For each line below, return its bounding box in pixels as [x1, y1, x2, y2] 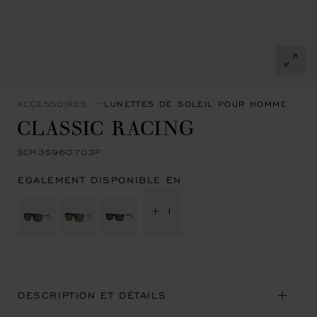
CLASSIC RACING [17, 112, 196, 141]
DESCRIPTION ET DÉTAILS [18, 289, 167, 301]
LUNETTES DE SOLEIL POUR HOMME [104, 98, 288, 109]
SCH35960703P [17, 146, 102, 157]
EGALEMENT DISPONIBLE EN [18, 174, 182, 186]
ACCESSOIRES [17, 98, 88, 109]
